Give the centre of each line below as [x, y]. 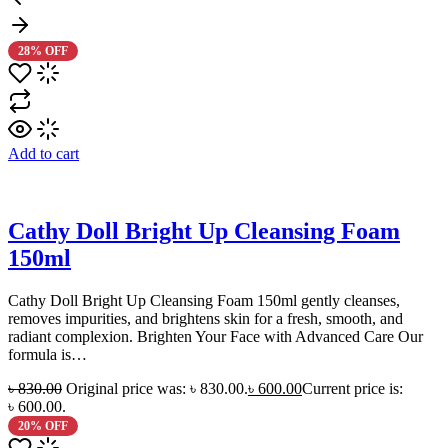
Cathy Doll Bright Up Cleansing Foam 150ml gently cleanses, [204, 301]
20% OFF [42, 426]
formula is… [47, 355]
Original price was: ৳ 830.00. [157, 389]
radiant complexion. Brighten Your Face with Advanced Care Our [215, 337]
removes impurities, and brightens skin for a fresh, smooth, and [205, 319]
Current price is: [352, 389]
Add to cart [43, 153]
